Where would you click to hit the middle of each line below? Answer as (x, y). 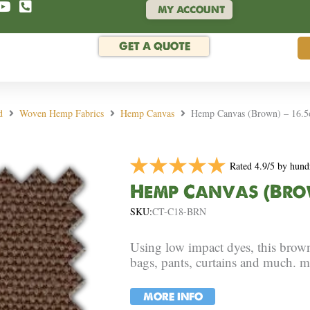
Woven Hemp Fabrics (62, 113)
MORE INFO (173, 296)
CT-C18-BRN (179, 212)
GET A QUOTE (154, 46)
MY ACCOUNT (191, 10)
